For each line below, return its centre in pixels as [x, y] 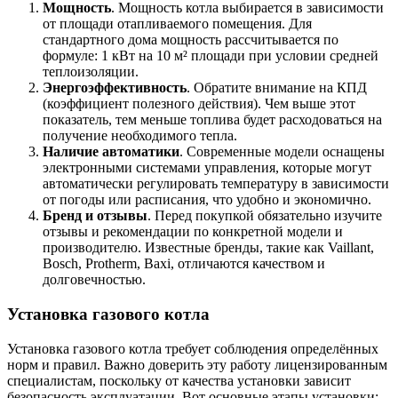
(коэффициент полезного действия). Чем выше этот [199, 104]
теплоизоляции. [91, 72]
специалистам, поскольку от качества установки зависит [179, 380]
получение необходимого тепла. [140, 136]
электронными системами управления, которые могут [207, 168]
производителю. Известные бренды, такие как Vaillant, [208, 248]
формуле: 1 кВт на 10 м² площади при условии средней [211, 56]
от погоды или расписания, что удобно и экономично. [207, 200]
